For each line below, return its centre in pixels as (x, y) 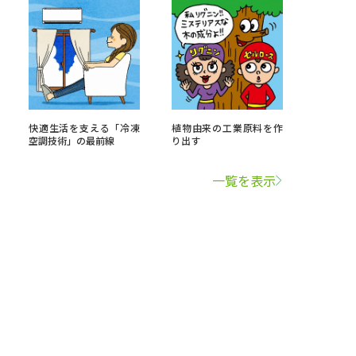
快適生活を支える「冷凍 (84, 128)
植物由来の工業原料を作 (227, 128)
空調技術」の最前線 (72, 140)
